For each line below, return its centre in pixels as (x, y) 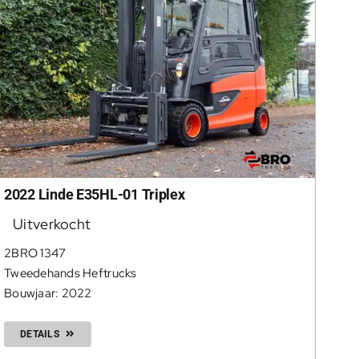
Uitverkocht (52, 224)
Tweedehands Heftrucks (70, 274)
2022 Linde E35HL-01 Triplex (94, 195)
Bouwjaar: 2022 (48, 294)
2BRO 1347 (35, 254)
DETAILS (39, 335)
